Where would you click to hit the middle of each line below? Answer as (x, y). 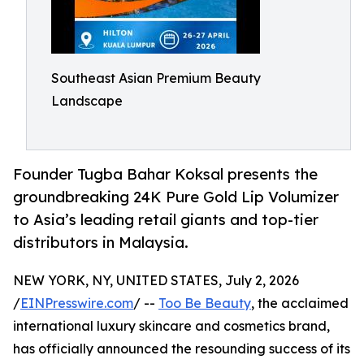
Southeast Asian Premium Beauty (156, 78)
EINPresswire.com (77, 303)
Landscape (87, 101)
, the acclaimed (300, 303)
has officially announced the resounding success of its (182, 349)
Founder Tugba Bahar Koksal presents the (165, 174)
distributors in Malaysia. (101, 243)
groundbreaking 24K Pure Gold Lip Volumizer (176, 197)
